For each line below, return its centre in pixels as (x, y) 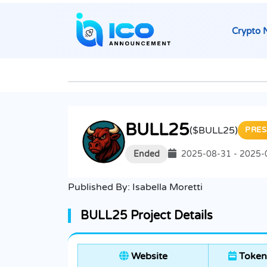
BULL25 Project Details (147, 216)
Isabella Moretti (167, 187)
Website (148, 257)
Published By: (100, 187)
